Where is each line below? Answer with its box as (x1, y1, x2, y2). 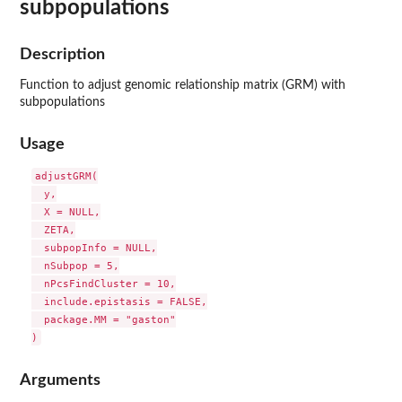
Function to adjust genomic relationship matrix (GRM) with (20, 78, 345, 92)
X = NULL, (31, 205, 100, 219)
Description (20, 46, 105, 62)
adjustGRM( (34, 170, 98, 183)
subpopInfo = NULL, (31, 241, 157, 255)
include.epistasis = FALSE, (31, 295, 207, 309)
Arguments (20, 371, 100, 388)
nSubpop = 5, (31, 259, 119, 273)
